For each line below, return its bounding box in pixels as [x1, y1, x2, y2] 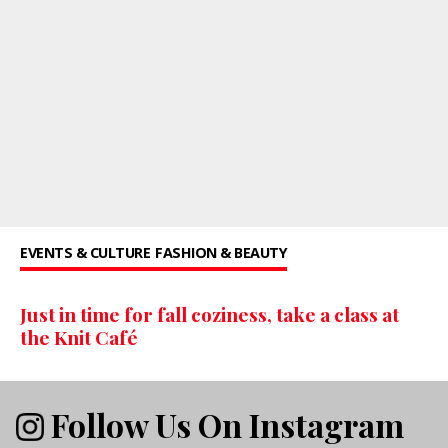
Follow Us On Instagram [44, 402, 404, 446]
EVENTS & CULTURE [20, 243, 150, 263]
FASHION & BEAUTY [155, 243, 287, 263]
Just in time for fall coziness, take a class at [20, 301, 399, 328]
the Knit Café [20, 324, 138, 351]
